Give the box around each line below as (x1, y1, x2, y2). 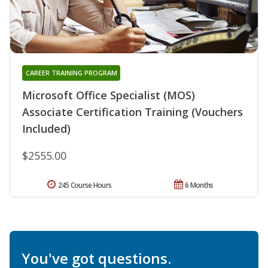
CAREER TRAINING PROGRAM (25, 68, 117, 78)
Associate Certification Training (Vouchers (22, 105, 243, 120)
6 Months (185, 180, 214, 191)
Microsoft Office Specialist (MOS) (22, 88, 195, 103)
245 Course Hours (57, 180, 112, 191)
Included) (22, 121, 71, 136)
